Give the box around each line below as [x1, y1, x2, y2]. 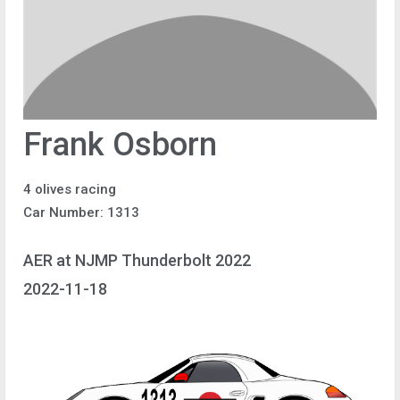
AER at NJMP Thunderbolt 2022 [23, 250, 251, 270]
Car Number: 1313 [23, 204, 139, 221]
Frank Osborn [23, 126, 217, 163]
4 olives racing [23, 181, 116, 197]
